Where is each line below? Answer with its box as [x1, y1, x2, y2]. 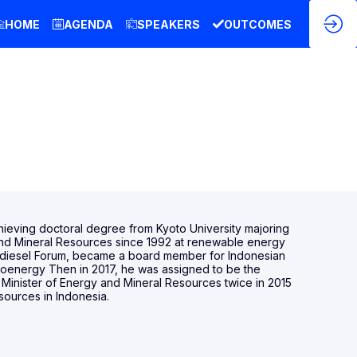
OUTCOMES [224, 17, 292, 31]
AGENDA [64, 17, 113, 31]
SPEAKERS [137, 17, 200, 31]
